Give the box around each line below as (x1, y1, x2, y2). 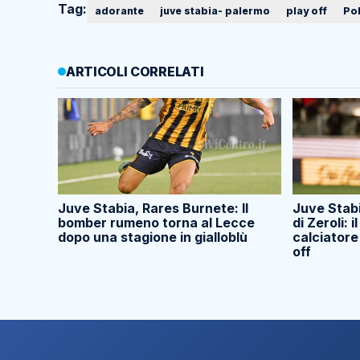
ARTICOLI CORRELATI (66, 63, 204, 80)
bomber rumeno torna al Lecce (58, 215, 255, 231)
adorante (95, 5, 144, 18)
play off (286, 5, 327, 18)
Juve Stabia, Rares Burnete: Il (58, 200, 248, 217)
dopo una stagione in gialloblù (58, 229, 247, 246)
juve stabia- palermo (160, 5, 270, 18)
